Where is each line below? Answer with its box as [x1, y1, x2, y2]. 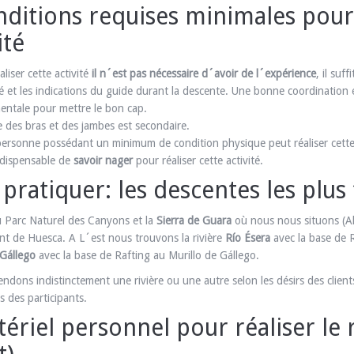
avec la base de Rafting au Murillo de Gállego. [36, 249, 259, 262]
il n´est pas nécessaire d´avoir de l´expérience [88, 67, 316, 80]
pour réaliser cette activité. [136, 154, 263, 167]
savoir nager [73, 154, 136, 167]
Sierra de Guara [156, 214, 232, 227]
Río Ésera [225, 232, 270, 244]
